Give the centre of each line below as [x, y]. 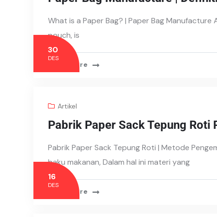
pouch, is [64, 35]
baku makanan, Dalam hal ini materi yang [119, 162]
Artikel [67, 106]
